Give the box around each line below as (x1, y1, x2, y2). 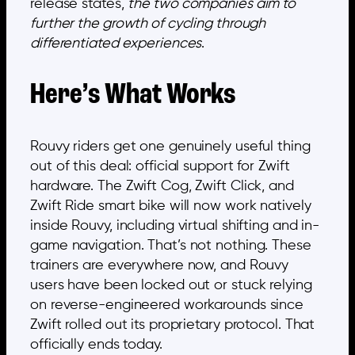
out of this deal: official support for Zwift (30, 158, 290, 174)
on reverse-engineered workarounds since (30, 297, 304, 312)
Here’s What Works (30, 80, 237, 111)
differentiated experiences (30, 36, 202, 51)
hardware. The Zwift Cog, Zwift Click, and (30, 178, 294, 193)
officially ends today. (30, 337, 162, 352)
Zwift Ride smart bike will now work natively (30, 198, 311, 213)
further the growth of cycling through (30, 16, 266, 31)
